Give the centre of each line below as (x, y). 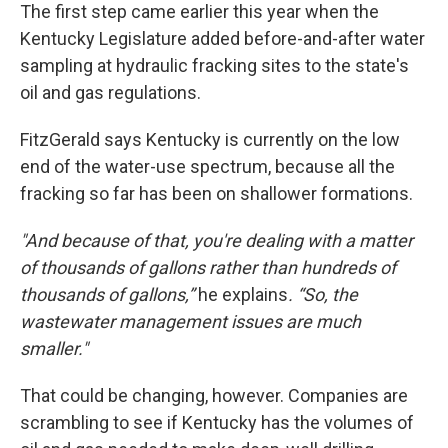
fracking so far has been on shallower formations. (216, 194)
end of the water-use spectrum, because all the (207, 167)
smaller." (54, 349)
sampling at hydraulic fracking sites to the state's (214, 66)
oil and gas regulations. (110, 93)
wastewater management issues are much (190, 322)
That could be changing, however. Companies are (214, 396)
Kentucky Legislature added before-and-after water (222, 39)
